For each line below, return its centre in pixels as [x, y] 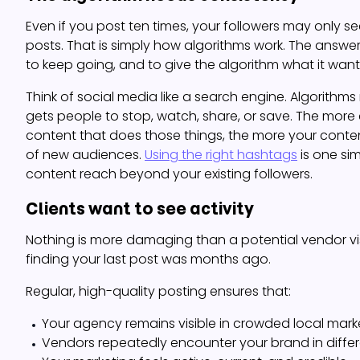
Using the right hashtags [221, 155]
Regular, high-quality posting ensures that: [158, 292]
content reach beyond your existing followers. [169, 174]
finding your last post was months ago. [148, 260]
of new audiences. [85, 155]
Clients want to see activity [140, 209]
